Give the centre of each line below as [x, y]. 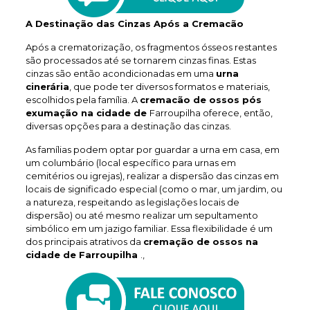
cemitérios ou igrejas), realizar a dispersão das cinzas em [152, 176]
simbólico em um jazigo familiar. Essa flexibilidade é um [149, 228]
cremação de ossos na [200, 241]
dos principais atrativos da [84, 241]
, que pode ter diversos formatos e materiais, [169, 86]
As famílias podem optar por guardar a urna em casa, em [152, 149]
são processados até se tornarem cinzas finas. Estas [140, 60]
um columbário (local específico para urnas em [130, 163]
